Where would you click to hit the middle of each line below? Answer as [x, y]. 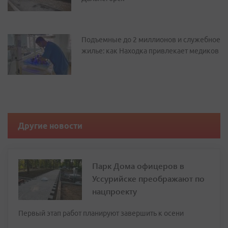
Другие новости [50, 126]
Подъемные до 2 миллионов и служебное [151, 40]
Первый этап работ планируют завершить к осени [101, 213]
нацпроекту [115, 191]
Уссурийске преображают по [148, 178]
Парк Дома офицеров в [138, 166]
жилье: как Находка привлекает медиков [150, 51]
